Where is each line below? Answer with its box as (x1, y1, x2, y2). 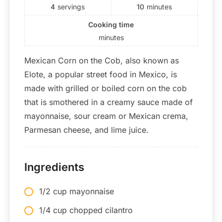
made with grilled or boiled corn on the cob (24, 83, 187, 93)
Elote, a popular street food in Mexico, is (24, 69, 177, 79)
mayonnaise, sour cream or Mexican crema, (24, 111, 188, 121)
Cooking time (88, 20, 134, 29)
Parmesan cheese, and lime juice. (24, 124, 149, 135)
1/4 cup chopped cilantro (39, 205, 133, 215)
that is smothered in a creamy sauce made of (24, 97, 193, 107)
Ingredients (24, 160, 84, 173)
